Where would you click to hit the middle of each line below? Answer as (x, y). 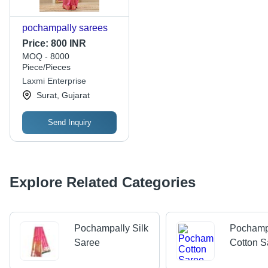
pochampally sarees (65, 28)
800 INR (68, 44)
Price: (36, 44)
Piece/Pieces (46, 67)
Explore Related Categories (103, 182)
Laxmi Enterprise (54, 81)
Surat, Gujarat (63, 95)
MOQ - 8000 (46, 57)
